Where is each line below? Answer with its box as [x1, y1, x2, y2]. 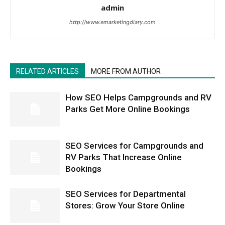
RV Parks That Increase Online [65, 152, 182, 162]
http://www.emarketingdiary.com [69, 18, 156, 26]
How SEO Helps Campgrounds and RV [65, 92, 211, 102]
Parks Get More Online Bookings [65, 103, 190, 114]
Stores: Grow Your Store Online [65, 200, 185, 210]
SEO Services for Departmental [65, 188, 186, 199]
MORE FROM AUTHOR [91, 67, 161, 75]
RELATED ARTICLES [16, 67, 79, 75]
